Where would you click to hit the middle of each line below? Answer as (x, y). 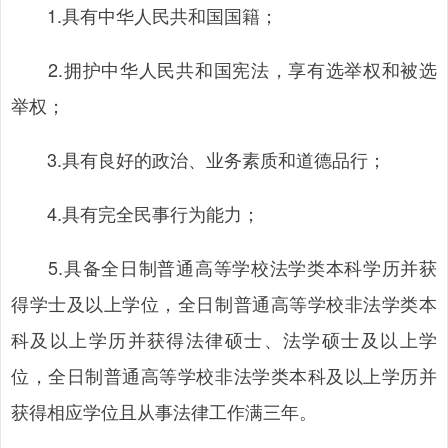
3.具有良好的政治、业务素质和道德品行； (198, 159)
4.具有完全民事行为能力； (135, 213)
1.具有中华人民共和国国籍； (144, 15)
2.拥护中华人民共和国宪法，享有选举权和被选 (224, 69)
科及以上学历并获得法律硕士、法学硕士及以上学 (224, 339)
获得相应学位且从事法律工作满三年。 (164, 411)
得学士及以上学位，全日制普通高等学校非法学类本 (224, 303)
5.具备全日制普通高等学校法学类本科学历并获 (224, 267)
